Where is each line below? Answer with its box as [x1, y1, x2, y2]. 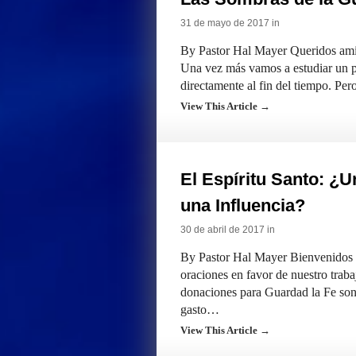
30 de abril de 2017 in [180, 224, 275, 235]
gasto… [180, 303, 219, 316]
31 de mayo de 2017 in [180, 17, 280, 29]
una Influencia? [180, 195, 305, 215]
